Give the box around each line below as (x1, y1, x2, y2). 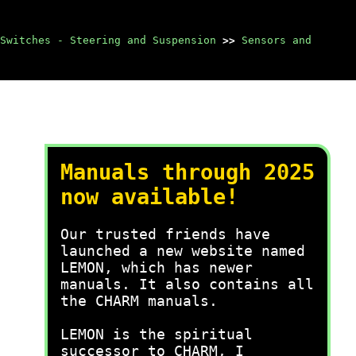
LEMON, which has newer (60, 259, 253, 276)
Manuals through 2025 (60, 160, 315, 184)
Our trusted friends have (60, 226, 270, 242)
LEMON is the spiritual (60, 326, 253, 342)
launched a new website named (60, 242, 305, 259)
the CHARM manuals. (60, 292, 218, 309)
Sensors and (242, 34, 311, 46)
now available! (60, 184, 238, 209)
